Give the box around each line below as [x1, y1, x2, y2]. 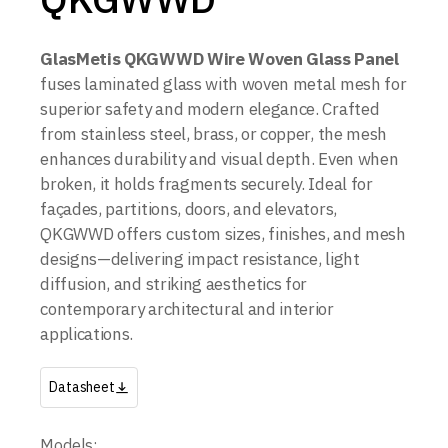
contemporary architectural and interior [40, 298, 334, 320]
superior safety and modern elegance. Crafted [40, 98, 380, 120]
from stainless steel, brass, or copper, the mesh [40, 123, 387, 145]
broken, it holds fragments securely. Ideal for [40, 173, 373, 195]
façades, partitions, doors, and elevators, [40, 198, 337, 220]
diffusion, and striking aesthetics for [40, 273, 308, 295]
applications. [40, 323, 134, 345]
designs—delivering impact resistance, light [40, 248, 360, 270]
